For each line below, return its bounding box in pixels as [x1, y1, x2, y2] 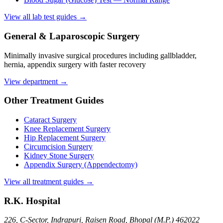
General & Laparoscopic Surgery [4, 30, 140, 41]
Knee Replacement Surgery [24, 124, 111, 133]
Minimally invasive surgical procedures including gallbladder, [4, 51, 197, 60]
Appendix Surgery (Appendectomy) [24, 160, 137, 169]
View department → [4, 77, 68, 86]
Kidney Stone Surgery [24, 151, 94, 160]
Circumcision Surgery [24, 142, 93, 151]
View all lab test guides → [4, 12, 87, 21]
